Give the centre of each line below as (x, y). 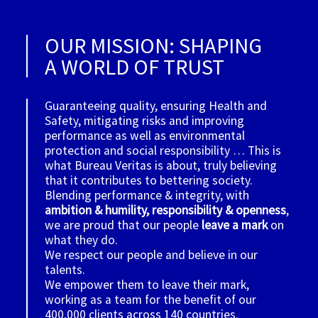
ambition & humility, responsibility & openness (166, 210)
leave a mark (236, 225)
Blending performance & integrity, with (147, 195)
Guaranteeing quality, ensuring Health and (156, 105)
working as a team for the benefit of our (151, 299)
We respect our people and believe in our (152, 254)
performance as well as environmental (145, 135)
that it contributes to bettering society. (150, 180)
